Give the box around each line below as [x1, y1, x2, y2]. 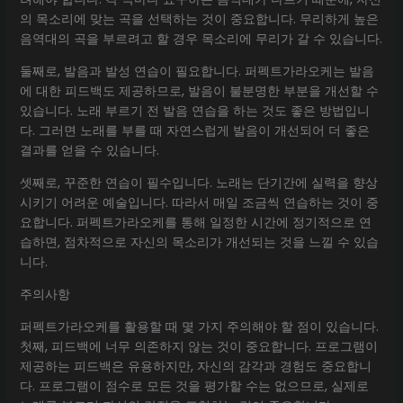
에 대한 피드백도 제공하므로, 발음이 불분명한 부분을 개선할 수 [19, 81, 379, 100]
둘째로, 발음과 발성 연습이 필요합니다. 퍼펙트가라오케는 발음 [19, 61, 374, 80]
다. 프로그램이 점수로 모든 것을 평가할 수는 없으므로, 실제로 [19, 376, 369, 395]
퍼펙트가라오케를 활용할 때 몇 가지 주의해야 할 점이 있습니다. [19, 317, 379, 336]
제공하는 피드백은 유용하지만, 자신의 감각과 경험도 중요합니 [19, 356, 372, 375]
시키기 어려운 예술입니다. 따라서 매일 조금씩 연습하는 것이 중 [19, 193, 379, 211]
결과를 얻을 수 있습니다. [19, 140, 159, 159]
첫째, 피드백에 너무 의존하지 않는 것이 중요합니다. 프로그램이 [19, 336, 378, 355]
